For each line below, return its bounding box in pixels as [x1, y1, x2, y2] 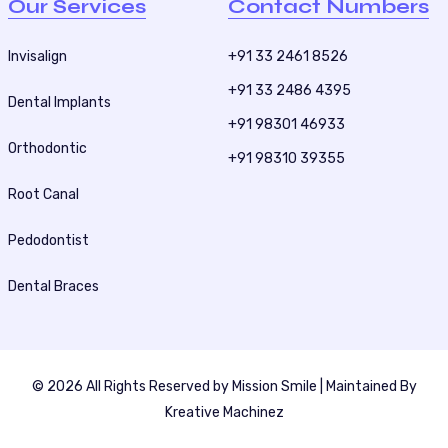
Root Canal [7, 185, 79, 203]
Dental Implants [7, 93, 111, 111]
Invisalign [7, 47, 67, 65]
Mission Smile [231, 377, 317, 395]
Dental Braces [7, 277, 99, 295]
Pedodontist [7, 231, 89, 249]
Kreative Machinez [164, 403, 284, 421]
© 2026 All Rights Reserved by [31, 377, 232, 395]
